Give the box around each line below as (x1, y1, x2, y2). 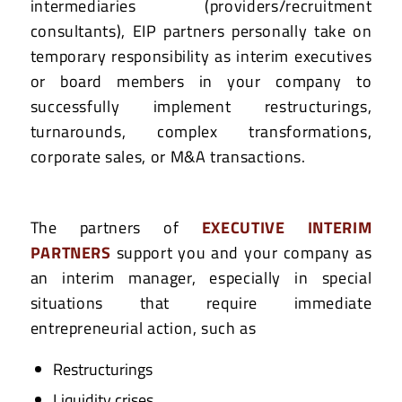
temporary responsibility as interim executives (30, 43, 372, 68)
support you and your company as (116, 240, 372, 265)
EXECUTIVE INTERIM (201, 214, 372, 240)
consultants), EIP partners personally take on (30, 18, 372, 43)
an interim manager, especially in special (30, 265, 372, 290)
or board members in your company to (30, 68, 372, 93)
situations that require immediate (30, 290, 372, 315)
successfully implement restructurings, (30, 93, 372, 118)
